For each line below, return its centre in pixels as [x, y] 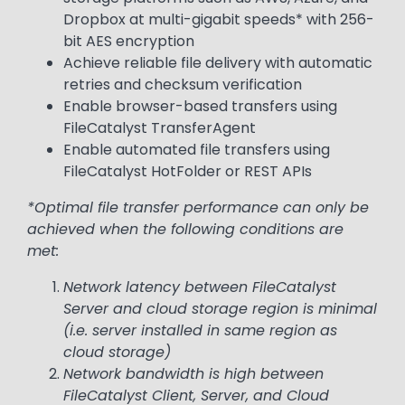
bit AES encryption [129, 41]
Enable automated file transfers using [197, 149]
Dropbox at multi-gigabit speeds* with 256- [219, 19]
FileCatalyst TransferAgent [160, 127]
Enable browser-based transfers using [200, 106]
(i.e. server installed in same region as [200, 330]
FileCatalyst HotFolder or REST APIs [188, 171]
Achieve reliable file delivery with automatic [218, 62]
